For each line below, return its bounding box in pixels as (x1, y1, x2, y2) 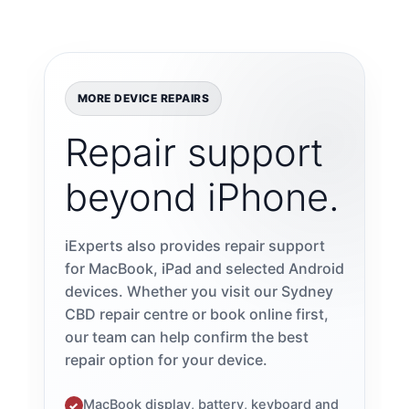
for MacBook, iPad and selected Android (64, 259, 344, 278)
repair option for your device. (64, 351, 267, 370)
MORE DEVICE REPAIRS (77, 91, 210, 106)
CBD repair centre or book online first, (64, 305, 329, 324)
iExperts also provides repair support (64, 236, 325, 256)
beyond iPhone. (64, 174, 340, 221)
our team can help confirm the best (64, 328, 309, 347)
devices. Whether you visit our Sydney (64, 282, 333, 301)
